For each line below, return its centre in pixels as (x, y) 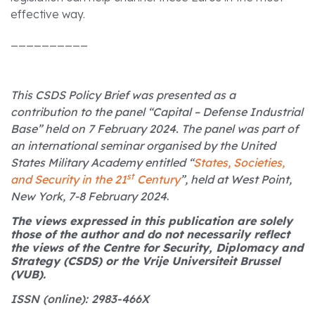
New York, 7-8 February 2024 (89, 196)
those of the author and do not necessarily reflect (150, 234)
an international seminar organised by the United (143, 145)
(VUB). (28, 275)
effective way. (48, 14)
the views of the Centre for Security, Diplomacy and (157, 248)
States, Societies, (239, 162)
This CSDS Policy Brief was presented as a (123, 95)
